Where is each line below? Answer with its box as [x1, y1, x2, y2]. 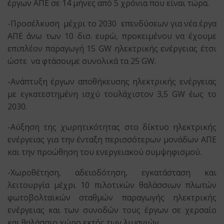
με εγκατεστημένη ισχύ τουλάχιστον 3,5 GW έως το [7, 88, 216, 100]
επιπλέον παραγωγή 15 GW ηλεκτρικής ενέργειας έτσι [7, 43, 216, 54]
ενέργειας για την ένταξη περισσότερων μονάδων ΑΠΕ [7, 134, 216, 145]
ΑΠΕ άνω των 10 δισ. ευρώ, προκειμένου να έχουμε [7, 30, 216, 42]
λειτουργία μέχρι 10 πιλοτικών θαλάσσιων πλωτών [7, 179, 216, 191]
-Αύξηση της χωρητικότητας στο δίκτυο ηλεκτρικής [7, 121, 216, 133]
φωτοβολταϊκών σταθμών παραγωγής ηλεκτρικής [7, 192, 216, 203]
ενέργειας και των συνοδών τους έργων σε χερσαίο [7, 204, 216, 216]
